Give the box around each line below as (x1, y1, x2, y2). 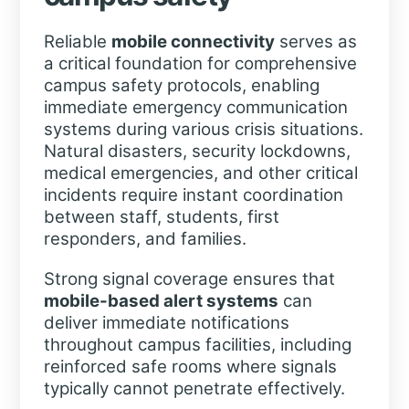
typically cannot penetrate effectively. (43, 378, 345, 400)
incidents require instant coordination (43, 184, 343, 205)
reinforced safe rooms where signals (43, 356, 337, 378)
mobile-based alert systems (43, 290, 278, 312)
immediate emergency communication (43, 97, 348, 118)
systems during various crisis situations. (43, 119, 363, 140)
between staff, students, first (43, 206, 279, 227)
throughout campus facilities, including (43, 334, 351, 356)
